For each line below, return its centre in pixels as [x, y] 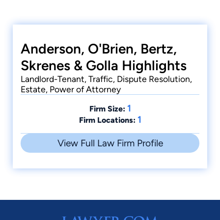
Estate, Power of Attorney [71, 89]
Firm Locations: [107, 120]
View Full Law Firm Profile [110, 143]
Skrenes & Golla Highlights [104, 66]
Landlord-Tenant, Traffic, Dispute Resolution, [106, 79]
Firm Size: [107, 109]
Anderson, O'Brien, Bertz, [99, 49]
